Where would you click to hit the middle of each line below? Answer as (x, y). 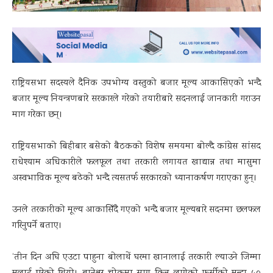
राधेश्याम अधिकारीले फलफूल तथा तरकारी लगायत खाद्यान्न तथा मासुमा (136, 162)
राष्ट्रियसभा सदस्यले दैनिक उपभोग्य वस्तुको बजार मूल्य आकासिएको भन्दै (136, 83)
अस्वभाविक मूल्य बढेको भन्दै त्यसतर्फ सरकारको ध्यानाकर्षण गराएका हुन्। (135, 178)
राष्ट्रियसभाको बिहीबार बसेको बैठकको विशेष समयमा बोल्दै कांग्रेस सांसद (136, 147)
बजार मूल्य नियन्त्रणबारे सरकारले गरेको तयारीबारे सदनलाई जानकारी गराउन (136, 99)
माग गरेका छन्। (37, 115)
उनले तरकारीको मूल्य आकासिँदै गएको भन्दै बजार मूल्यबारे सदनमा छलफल (136, 210)
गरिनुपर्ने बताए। (37, 226)
